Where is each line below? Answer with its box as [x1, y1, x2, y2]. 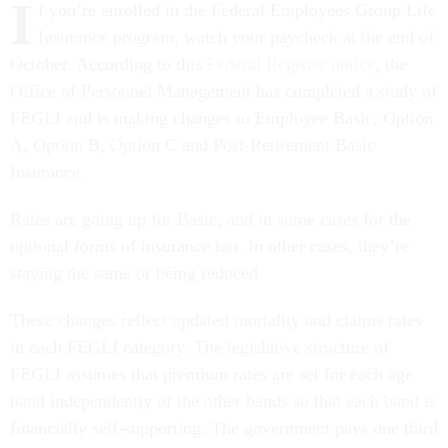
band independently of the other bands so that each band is [10, 391, 436, 412]
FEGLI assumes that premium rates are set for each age [10, 364, 413, 385]
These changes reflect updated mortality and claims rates [10, 310, 422, 331]
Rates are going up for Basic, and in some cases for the [10, 209, 411, 230]
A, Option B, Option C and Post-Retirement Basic [10, 135, 375, 156]
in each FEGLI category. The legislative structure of [10, 337, 389, 358]
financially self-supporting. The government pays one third [10, 418, 438, 439]
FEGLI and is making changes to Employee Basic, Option [10, 108, 433, 129]
